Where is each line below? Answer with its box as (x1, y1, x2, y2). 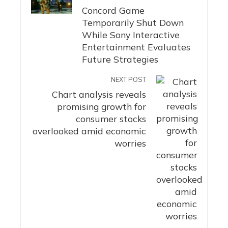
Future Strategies (82, 53, 158, 65)
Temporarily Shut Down (82, 16, 184, 28)
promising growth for (57, 100, 146, 112)
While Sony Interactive (82, 28, 180, 40)
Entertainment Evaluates (82, 41, 190, 52)
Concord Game (82, 4, 145, 16)
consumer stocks (76, 112, 146, 124)
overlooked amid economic (33, 125, 146, 136)
